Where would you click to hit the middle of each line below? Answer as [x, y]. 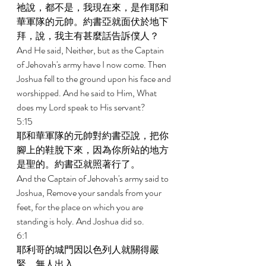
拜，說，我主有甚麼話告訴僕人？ [89, 36]
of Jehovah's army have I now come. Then [92, 64]
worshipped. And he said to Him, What [88, 93]
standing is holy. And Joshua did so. [81, 221]
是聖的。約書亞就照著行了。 [79, 164]
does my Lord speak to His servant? [82, 107]
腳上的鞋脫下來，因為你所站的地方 [93, 150]
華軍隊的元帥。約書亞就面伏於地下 [93, 22]
